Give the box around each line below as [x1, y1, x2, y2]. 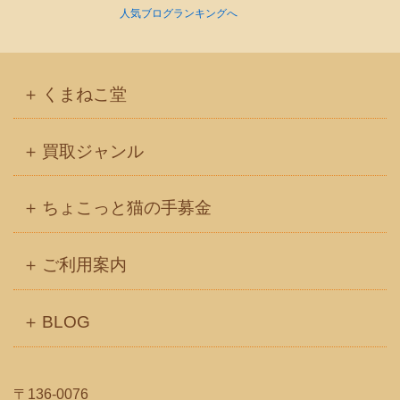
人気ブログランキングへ [120, 7, 237, 21]
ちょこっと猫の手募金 [42, 198, 212, 218]
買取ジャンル [42, 141, 145, 161]
